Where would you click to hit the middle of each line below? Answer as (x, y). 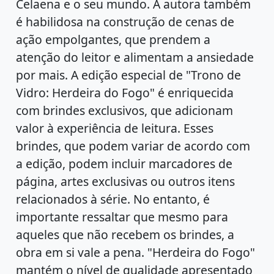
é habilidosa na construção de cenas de (125, 21)
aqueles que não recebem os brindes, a (125, 234)
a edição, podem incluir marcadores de (124, 163)
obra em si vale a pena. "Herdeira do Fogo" (136, 252)
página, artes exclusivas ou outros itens (126, 181)
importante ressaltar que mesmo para (122, 217)
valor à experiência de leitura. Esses (115, 128)
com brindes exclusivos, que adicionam (125, 110)
